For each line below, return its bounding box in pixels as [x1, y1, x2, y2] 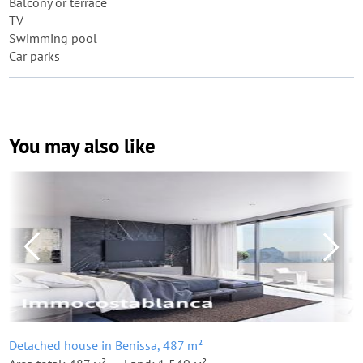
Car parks [9, 48, 60, 64]
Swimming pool [9, 30, 97, 46]
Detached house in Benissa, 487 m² [9, 337, 203, 353]
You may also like [9, 133, 156, 159]
